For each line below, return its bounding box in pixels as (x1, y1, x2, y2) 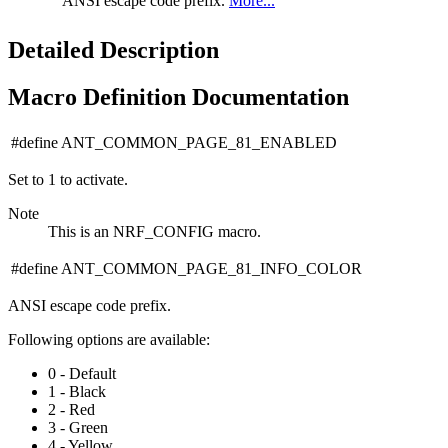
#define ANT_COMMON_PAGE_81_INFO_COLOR (11, 259, 362, 277)
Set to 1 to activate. (8, 170, 128, 188)
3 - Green (48, 418, 108, 436)
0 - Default (48, 364, 116, 382)
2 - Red (48, 400, 95, 418)
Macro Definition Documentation (8, 83, 349, 110)
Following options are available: (8, 330, 210, 348)
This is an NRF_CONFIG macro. (48, 222, 261, 240)
